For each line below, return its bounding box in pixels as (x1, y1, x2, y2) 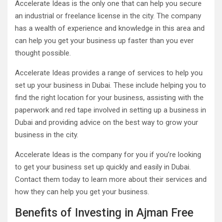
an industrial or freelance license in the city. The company (15, 11, 201, 20)
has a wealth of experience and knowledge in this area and (15, 24, 205, 33)
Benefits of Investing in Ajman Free (15, 206, 193, 220)
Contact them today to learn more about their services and (15, 175, 207, 184)
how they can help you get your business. (15, 187, 149, 196)
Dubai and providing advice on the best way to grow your (15, 118, 198, 127)
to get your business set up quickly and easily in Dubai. (15, 163, 191, 171)
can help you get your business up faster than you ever (15, 36, 194, 45)
